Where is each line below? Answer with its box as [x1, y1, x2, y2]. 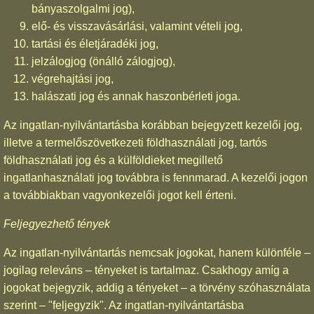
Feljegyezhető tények [4, 217, 110, 230]
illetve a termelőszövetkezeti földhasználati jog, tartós [4, 136, 267, 149]
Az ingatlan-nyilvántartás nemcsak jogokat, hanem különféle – [4, 246, 310, 259]
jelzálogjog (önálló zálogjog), [32, 55, 175, 67]
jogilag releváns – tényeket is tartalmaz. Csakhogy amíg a [4, 264, 289, 276]
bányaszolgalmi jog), [32, 2, 135, 15]
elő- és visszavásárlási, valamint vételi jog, [32, 20, 243, 32]
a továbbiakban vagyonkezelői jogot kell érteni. [4, 189, 236, 201]
